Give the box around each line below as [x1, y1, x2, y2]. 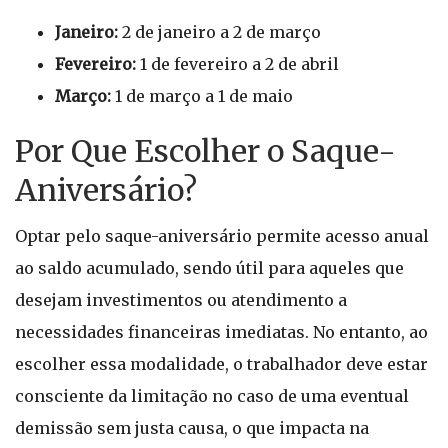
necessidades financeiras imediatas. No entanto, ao [15, 322, 428, 342]
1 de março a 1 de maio [111, 86, 293, 106]
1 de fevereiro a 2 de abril [136, 54, 339, 74]
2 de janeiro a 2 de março [118, 22, 321, 42]
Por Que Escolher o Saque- [15, 132, 396, 170]
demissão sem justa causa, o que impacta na [15, 418, 369, 438]
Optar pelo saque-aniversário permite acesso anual [15, 226, 429, 246]
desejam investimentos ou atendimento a [15, 290, 347, 310]
